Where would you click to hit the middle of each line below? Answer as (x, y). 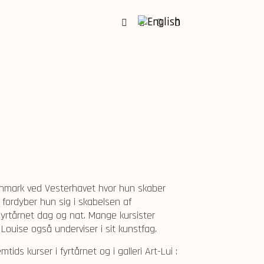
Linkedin (194, 39)
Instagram (163, 39)
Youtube (177, 39)
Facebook (144, 39)
